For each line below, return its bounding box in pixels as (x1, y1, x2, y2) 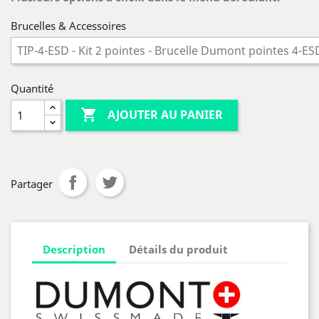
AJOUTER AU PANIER (108, 107, 224, 123)
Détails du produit (129, 241, 229, 256)
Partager (11, 177, 53, 191)
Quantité (11, 81, 53, 95)
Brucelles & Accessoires (11, 19, 126, 33)
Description (43, 241, 105, 256)
